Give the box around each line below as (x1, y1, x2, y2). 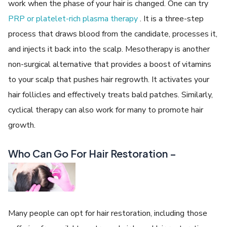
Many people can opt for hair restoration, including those (8, 208, 208, 219)
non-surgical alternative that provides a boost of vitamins (8, 58, 212, 70)
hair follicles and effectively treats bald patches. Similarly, (8, 89, 213, 100)
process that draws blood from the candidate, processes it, (8, 28, 218, 40)
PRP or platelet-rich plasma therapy (8, 13, 138, 24)
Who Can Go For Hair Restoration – (8, 146, 177, 160)
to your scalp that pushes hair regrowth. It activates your (8, 73, 210, 85)
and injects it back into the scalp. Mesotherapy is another (8, 43, 210, 55)
